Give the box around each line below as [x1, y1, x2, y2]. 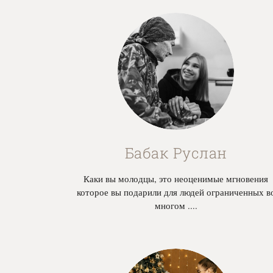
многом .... [154, 199, 197, 212]
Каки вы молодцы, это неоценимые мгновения [83, 172, 269, 185]
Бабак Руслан [124, 143, 227, 163]
